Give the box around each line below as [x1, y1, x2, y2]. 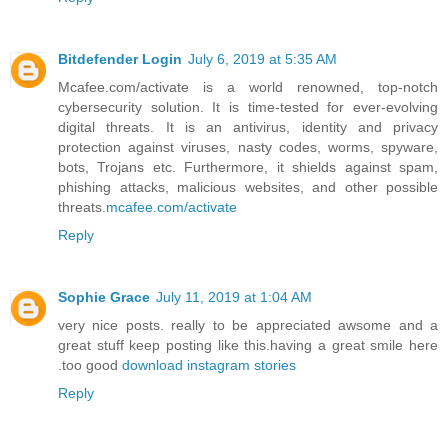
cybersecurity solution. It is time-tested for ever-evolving [58, 98, 438, 115]
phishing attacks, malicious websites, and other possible [58, 178, 438, 195]
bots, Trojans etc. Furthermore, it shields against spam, [58, 158, 438, 175]
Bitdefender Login [58, 50, 182, 67]
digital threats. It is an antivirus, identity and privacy [58, 118, 438, 135]
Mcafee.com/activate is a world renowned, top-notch [58, 78, 438, 95]
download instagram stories [122, 356, 296, 373]
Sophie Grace [58, 288, 150, 305]
